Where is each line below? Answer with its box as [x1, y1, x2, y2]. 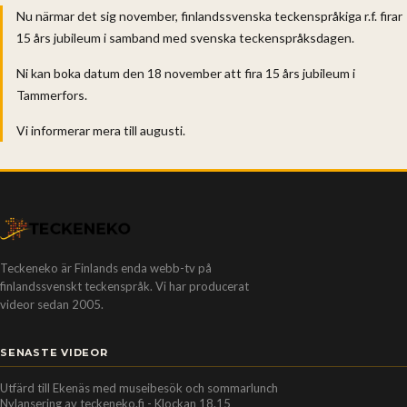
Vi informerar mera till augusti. [16, 122, 185, 138]
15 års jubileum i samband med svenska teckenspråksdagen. [16, 29, 354, 45]
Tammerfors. [16, 86, 87, 103]
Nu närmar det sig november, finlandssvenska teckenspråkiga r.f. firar [16, 7, 402, 24]
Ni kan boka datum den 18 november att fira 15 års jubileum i [16, 65, 355, 81]
